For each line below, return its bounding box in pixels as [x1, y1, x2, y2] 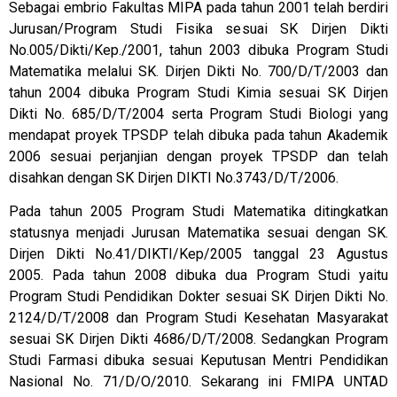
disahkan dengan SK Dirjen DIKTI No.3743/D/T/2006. [9, 169, 339, 187]
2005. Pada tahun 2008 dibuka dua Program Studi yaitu [9, 267, 388, 284]
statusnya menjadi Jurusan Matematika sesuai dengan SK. [9, 224, 388, 242]
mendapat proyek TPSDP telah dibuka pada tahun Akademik [9, 127, 388, 144]
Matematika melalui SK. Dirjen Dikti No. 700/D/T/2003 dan [9, 63, 388, 81]
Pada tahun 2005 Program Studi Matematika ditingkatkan [9, 203, 388, 221]
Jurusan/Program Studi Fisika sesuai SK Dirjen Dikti [9, 20, 388, 38]
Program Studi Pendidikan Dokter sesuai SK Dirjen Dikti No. [9, 288, 388, 306]
